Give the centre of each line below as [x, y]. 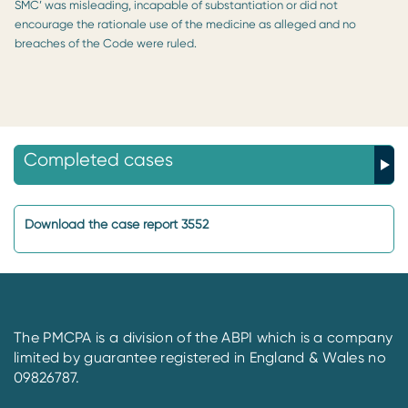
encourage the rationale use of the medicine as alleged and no [185, 24]
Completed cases [98, 159]
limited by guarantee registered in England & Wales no [200, 357]
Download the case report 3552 [117, 224]
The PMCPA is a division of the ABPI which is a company [204, 337]
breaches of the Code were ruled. [106, 43]
